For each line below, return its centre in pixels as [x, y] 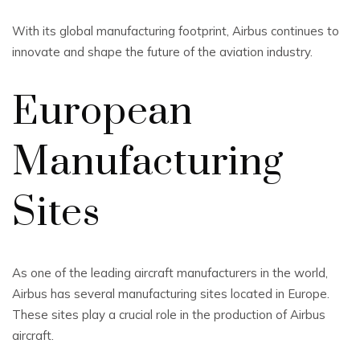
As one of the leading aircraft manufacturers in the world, [170, 273]
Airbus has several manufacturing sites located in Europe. [171, 294]
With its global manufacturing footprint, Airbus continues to [176, 31]
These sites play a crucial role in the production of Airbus [169, 315]
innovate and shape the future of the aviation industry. [162, 52]
